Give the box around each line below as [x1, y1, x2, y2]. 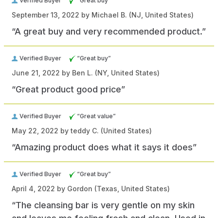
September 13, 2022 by [12, 11, 91, 19]
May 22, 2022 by [12, 127, 71, 135]
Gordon [67, 184, 92, 193]
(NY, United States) [93, 69, 160, 77]
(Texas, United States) [92, 184, 170, 193]
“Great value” [77, 112, 116, 120]
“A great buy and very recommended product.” [12, 26, 206, 37]
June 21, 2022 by [12, 69, 72, 77]
